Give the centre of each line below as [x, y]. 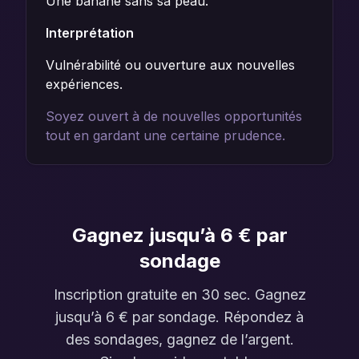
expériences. [84, 84]
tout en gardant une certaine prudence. [165, 135]
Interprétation [90, 33]
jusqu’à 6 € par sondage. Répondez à [179, 317]
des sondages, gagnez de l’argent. [179, 339]
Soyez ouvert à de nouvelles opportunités [174, 116]
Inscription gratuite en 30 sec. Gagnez [179, 294]
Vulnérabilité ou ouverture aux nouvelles [170, 65]
